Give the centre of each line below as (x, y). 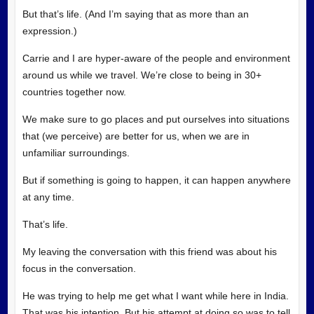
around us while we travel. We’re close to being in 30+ (142, 75)
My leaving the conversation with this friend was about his (149, 251)
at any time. (48, 197)
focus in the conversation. (79, 268)
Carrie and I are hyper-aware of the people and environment (156, 58)
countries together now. (74, 91)
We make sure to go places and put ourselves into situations (156, 119)
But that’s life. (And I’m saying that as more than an (135, 14)
